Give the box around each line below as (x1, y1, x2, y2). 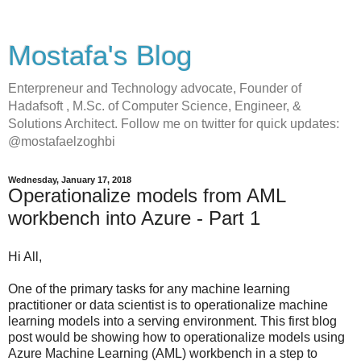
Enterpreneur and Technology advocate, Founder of (8, 81, 301, 95)
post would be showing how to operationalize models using (8, 330, 345, 344)
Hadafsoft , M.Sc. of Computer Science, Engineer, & (8, 99, 301, 113)
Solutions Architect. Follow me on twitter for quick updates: (8, 117, 339, 131)
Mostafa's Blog (8, 40, 192, 71)
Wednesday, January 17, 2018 (8, 175, 131, 185)
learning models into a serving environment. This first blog (8, 313, 337, 328)
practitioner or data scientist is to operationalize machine (8, 297, 328, 312)
